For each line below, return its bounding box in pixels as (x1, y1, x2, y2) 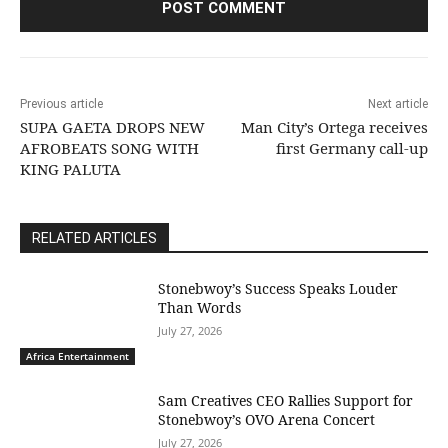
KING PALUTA (20, 159, 121, 180)
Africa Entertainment (26, 348, 129, 363)
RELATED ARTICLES (32, 230, 157, 247)
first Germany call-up (275, 138, 428, 159)
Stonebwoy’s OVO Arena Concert (158, 409, 376, 429)
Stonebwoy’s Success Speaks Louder (158, 279, 399, 299)
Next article (367, 97, 428, 112)
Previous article (20, 97, 103, 112)
